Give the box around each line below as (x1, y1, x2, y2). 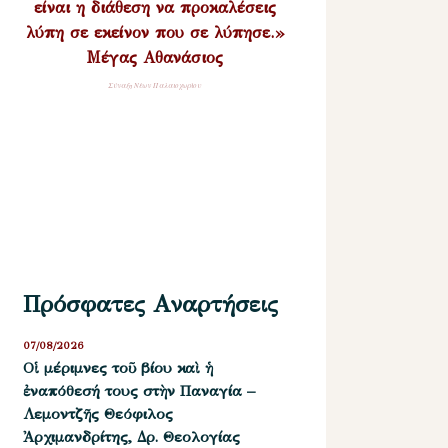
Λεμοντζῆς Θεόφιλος (23, 404, 174, 423)
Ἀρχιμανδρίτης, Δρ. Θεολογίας (23, 427, 241, 446)
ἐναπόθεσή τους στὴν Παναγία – (23, 381, 256, 400)
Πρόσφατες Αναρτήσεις (23, 288, 279, 319)
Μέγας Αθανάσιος (86, 47, 224, 67)
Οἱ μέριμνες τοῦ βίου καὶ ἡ (23, 358, 214, 377)
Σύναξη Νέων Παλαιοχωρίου (108, 80, 202, 90)
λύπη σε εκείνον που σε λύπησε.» (25, 22, 284, 42)
